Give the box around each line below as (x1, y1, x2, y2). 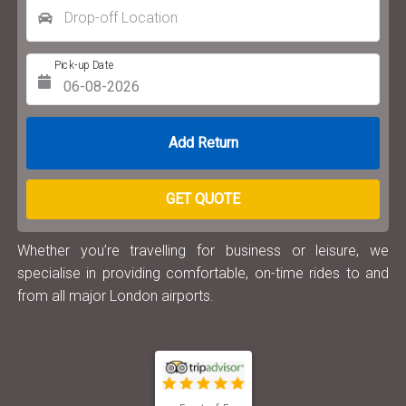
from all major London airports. (17, 287, 214, 304)
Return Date (53, 121, 110, 135)
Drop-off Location (64, 9, 178, 26)
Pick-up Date (53, 58, 115, 72)
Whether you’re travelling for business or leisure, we (17, 242, 389, 259)
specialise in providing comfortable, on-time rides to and (17, 265, 389, 282)
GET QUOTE (166, 190, 240, 208)
